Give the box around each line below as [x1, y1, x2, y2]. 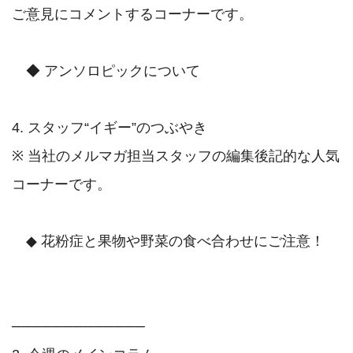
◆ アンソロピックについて [12, 63, 200, 80]
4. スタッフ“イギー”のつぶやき [12, 120, 207, 136]
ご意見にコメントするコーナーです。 [12, 6, 253, 23]
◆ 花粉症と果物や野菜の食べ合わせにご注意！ [12, 233, 325, 250]
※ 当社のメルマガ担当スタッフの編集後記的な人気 [12, 148, 340, 165]
